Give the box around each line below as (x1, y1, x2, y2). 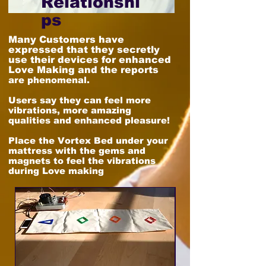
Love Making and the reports (8, 65, 159, 75)
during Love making (8, 166, 104, 176)
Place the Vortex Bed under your (8, 135, 168, 146)
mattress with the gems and (8, 145, 145, 156)
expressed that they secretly (8, 45, 160, 55)
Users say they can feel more (8, 95, 151, 106)
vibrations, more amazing (8, 105, 131, 116)
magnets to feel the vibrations (8, 156, 156, 166)
